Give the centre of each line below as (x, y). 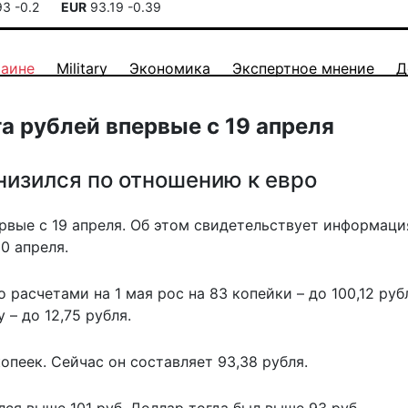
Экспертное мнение (303, 68)
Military (82, 68)
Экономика (170, 68)
